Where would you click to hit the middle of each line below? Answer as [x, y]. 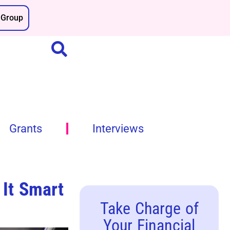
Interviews [118, 128]
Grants [25, 128]
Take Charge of [149, 209]
